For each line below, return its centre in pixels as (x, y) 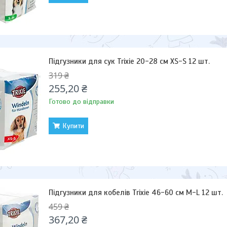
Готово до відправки (81, 102)
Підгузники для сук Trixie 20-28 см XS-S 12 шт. (129, 61)
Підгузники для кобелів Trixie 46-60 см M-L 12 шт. (136, 193)
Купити (73, 126)
